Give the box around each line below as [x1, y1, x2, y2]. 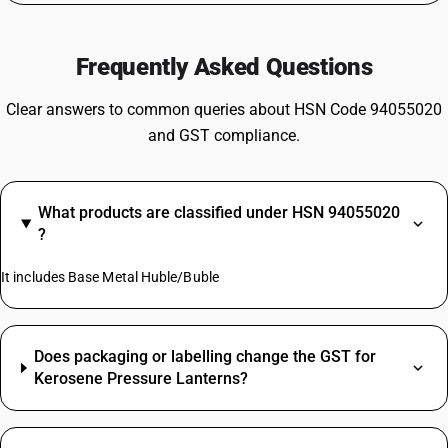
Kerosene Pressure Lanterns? [34, 369, 249, 388]
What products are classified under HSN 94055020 [37, 203, 400, 222]
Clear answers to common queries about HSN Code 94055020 [6, 100, 442, 119]
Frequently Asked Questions [75, 53, 373, 81]
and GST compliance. [148, 126, 300, 145]
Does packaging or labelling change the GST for [34, 347, 377, 366]
